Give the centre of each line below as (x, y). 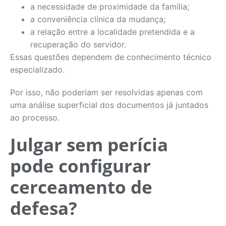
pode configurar (80, 166)
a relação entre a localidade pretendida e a (112, 32)
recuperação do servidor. (78, 44)
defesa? (44, 208)
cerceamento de (81, 187)
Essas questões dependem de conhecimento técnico (111, 57)
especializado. (37, 70)
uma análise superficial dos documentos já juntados (109, 105)
